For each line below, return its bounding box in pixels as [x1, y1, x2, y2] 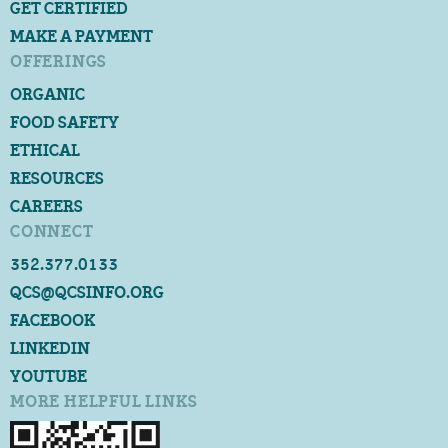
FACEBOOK [10, 309, 95, 331]
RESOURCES [10, 167, 104, 189]
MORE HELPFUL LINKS [10, 390, 198, 412]
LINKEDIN [10, 337, 90, 359]
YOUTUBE [10, 365, 87, 387]
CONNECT [10, 220, 94, 242]
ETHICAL [10, 139, 80, 161]
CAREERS [10, 195, 83, 217]
